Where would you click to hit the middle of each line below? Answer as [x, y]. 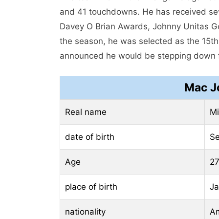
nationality [85, 211]
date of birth [90, 137]
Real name [86, 112]
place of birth [91, 186]
